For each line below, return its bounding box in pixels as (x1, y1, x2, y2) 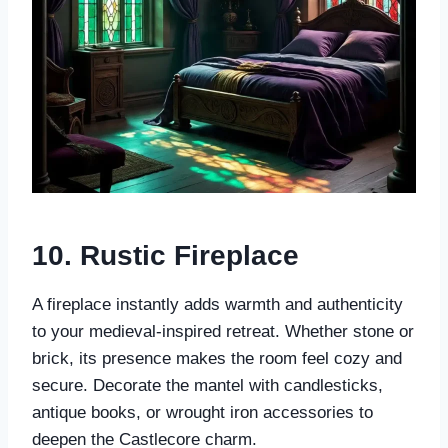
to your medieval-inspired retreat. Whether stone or (32, 322, 414, 342)
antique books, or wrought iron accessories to (32, 403, 373, 423)
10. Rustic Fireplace (32, 240, 299, 272)
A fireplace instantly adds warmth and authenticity (32, 295, 403, 315)
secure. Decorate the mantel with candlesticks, (32, 376, 383, 396)
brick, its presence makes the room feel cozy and (32, 349, 402, 369)
